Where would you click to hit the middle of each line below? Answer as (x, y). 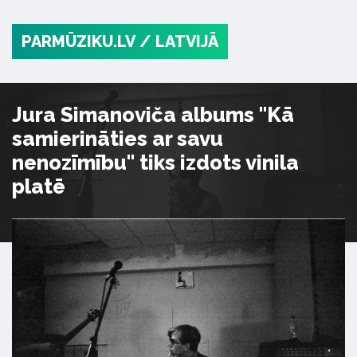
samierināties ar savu (118, 139)
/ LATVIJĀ (179, 41)
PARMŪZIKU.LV (78, 41)
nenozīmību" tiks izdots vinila (155, 163)
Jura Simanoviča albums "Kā (153, 115)
